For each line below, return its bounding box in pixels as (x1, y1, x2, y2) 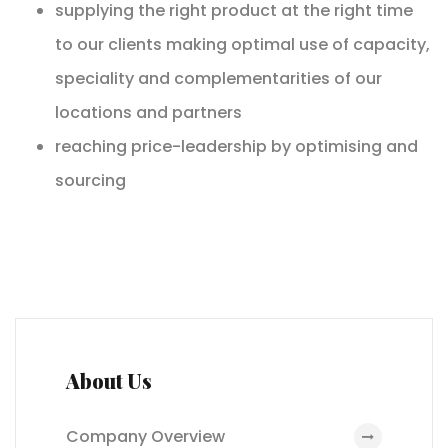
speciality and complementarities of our (55, 66, 382, 90)
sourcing (55, 168, 126, 192)
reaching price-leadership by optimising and (55, 134, 418, 158)
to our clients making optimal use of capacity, (55, 32, 430, 56)
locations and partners (55, 100, 242, 124)
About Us (66, 366, 152, 394)
